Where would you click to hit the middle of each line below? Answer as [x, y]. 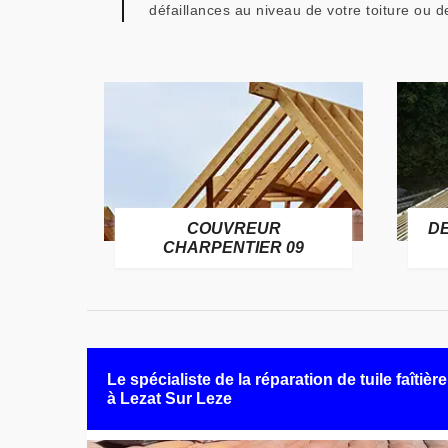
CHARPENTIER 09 [233, 247]
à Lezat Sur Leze [169, 398]
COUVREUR [233, 228]
